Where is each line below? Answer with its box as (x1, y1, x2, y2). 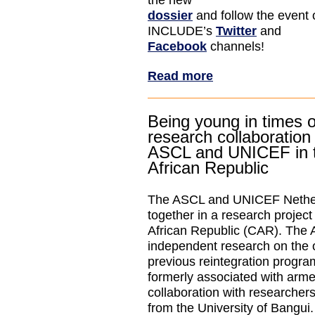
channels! (207, 39, 268, 53)
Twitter (216, 24, 257, 38)
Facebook (148, 39, 207, 53)
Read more (148, 68, 213, 83)
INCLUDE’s (148, 24, 216, 38)
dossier (148, 8, 193, 22)
